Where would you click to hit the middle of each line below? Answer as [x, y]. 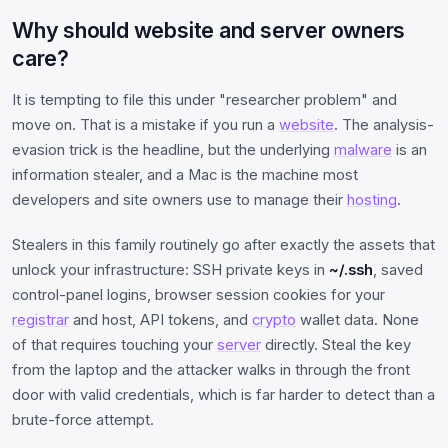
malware [363, 149]
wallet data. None [357, 319]
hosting [372, 199]
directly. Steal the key [336, 344]
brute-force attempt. [83, 419]
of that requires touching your [114, 344]
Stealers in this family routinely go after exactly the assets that [223, 244]
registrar [40, 319]
